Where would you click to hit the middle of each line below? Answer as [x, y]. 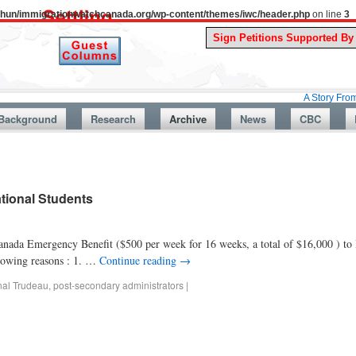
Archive [188, 119]
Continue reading [139, 260]
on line [327, 14]
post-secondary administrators [118, 285]
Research [113, 119]
